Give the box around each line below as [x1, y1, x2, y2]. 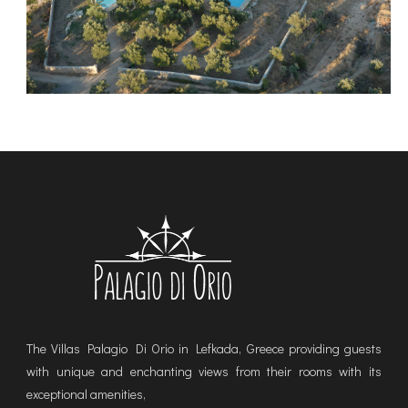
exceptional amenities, [25, 384, 146, 403]
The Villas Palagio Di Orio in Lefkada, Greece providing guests [25, 339, 382, 357]
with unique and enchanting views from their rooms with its [25, 362, 382, 380]
